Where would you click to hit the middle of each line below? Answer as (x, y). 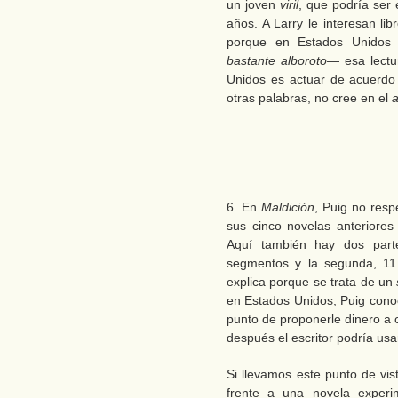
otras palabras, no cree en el (309, 98)
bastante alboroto (277, 60)
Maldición (287, 207)
